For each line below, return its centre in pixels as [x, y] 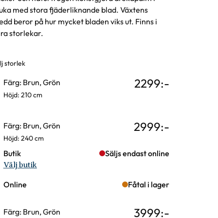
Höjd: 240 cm [23, 138]
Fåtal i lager [148, 184]
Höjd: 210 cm [23, 95]
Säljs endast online [137, 153]
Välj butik [20, 165]
